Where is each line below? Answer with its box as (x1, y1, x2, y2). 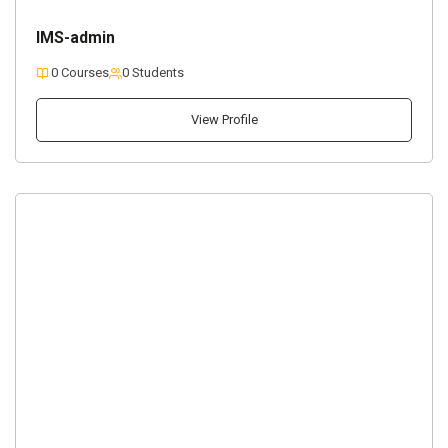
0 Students (122, 65, 184, 80)
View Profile (190, 112, 258, 127)
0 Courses (51, 65, 109, 80)
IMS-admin (36, 29, 115, 47)
